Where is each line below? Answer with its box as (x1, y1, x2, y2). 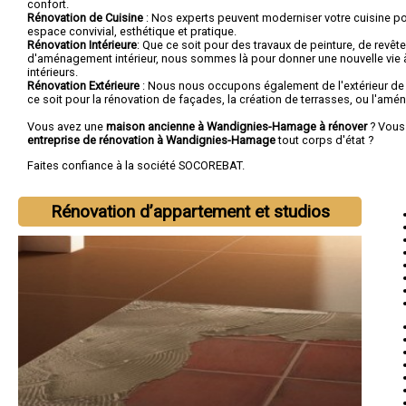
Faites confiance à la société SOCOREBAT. (27, 158, 245, 172)
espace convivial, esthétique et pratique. (27, 24, 237, 38)
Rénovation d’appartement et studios (50, 201, 330, 222)
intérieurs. (27, 65, 78, 79)
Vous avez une (27, 120, 106, 133)
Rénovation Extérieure (27, 79, 140, 92)
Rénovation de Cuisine (27, 11, 143, 24)
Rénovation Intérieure (27, 38, 137, 52)
